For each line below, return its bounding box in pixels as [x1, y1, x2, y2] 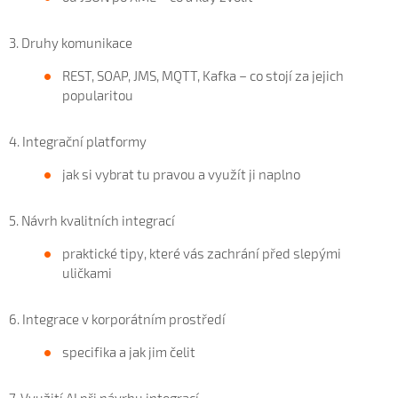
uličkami [62, 264, 112, 281]
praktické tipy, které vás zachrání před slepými [62, 244, 341, 261]
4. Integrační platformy [9, 132, 147, 149]
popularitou [62, 86, 133, 103]
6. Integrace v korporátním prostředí [9, 310, 226, 327]
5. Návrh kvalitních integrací [9, 211, 175, 228]
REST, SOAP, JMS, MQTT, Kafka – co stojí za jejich [62, 67, 344, 84]
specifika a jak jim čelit [62, 343, 195, 360]
